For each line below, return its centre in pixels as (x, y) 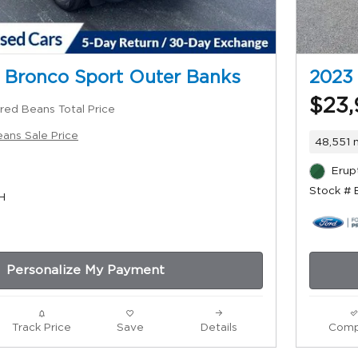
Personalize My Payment (86, 270)
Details (219, 328)
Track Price (41, 328)
